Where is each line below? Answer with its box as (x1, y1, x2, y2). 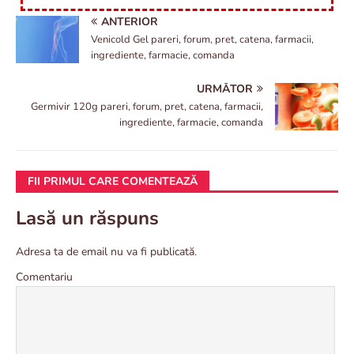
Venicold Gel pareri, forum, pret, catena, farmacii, (91, 32, 314, 47)
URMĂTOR (197, 81, 253, 96)
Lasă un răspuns (16, 205, 159, 231)
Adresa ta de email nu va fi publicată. (16, 243, 197, 259)
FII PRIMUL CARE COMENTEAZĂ (28, 173, 198, 189)
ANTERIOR (101, 13, 158, 29)
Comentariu (16, 269, 73, 284)
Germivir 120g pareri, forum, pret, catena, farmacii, (31, 99, 263, 114)
